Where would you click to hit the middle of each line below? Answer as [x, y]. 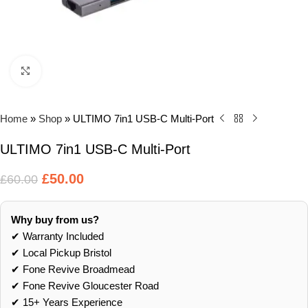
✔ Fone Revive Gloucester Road [85, 285]
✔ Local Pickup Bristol [61, 252]
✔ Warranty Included [57, 236]
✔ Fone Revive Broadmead [73, 269]
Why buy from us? [55, 219]
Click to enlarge [78, 71]
